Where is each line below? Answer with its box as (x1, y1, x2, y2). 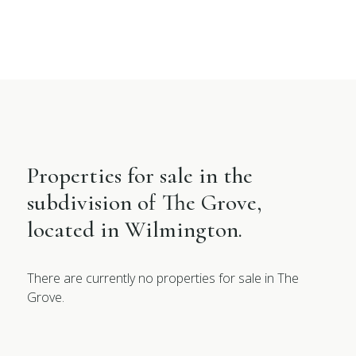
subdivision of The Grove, (27, 188, 263, 216)
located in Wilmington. (27, 215, 243, 243)
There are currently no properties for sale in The (27, 269, 300, 287)
